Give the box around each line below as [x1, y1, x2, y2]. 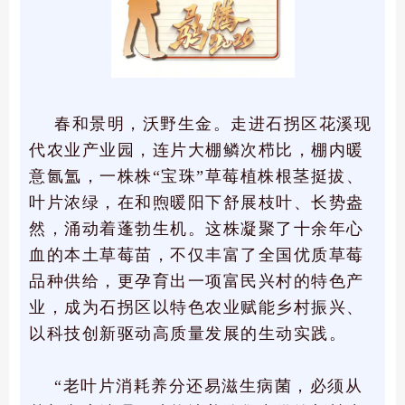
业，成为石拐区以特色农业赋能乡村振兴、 [29, 298, 364, 317]
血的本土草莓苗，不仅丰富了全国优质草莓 [29, 246, 364, 265]
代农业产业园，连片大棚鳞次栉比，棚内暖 [29, 141, 364, 160]
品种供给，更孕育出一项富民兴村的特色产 [29, 272, 364, 291]
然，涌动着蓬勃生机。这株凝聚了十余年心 [29, 220, 364, 239]
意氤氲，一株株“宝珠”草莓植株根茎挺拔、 [29, 167, 363, 186]
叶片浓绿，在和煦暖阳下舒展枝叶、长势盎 [29, 193, 364, 212]
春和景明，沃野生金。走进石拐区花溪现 [54, 115, 372, 134]
